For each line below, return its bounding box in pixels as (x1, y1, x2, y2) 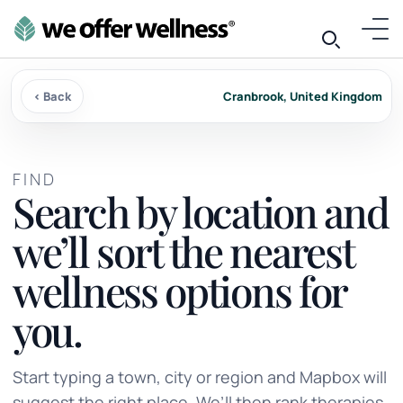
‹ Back (33, 87, 71, 104)
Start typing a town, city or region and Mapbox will (13, 366, 387, 388)
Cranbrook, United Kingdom (223, 87, 382, 104)
